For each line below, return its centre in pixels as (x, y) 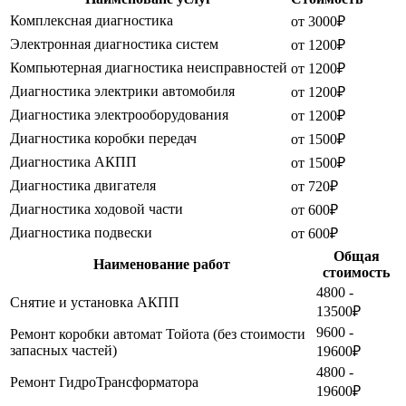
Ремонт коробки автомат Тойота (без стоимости (158, 334)
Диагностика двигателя (83, 186)
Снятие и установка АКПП (95, 303)
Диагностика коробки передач (103, 139)
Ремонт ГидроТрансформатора (104, 382)
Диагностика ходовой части (97, 209)
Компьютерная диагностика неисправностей (149, 68)
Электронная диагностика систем (114, 44)
